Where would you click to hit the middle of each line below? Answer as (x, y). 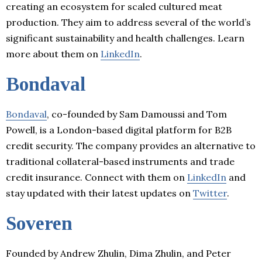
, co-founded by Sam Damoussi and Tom (137, 114)
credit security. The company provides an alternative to (131, 145)
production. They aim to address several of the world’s (128, 22)
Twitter (210, 193)
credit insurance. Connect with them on (96, 177)
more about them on (53, 54)
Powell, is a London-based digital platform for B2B (119, 130)
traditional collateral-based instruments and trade (120, 161)
